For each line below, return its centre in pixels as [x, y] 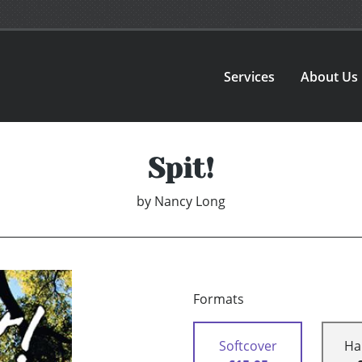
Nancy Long [190, 202]
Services [250, 76]
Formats [219, 299]
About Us [330, 76]
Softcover [248, 346]
